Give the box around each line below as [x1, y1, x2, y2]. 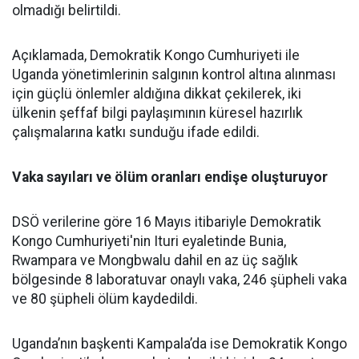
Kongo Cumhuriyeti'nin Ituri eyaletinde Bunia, [12, 233, 286, 249]
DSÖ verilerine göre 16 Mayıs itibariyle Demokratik [12, 214, 321, 230]
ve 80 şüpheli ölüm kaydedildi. [12, 291, 198, 307]
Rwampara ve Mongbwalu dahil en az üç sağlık [12, 252, 298, 268]
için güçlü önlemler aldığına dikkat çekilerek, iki [12, 86, 301, 102]
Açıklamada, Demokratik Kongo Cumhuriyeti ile [12, 47, 300, 63]
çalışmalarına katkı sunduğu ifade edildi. [12, 124, 260, 140]
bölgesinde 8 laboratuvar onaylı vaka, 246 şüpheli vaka [12, 272, 347, 288]
